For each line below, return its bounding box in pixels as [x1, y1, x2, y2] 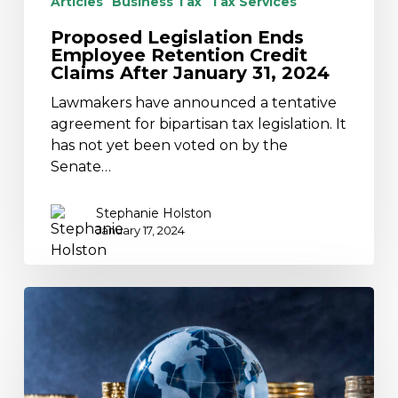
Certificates [22, 351, 103, 369]
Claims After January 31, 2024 [50, 61, 330, 84]
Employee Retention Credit [50, 44, 307, 66]
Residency [22, 330, 96, 347]
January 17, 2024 [95, 222, 185, 237]
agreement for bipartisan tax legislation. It [50, 115, 346, 132]
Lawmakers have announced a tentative [50, 93, 337, 111]
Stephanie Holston [95, 204, 211, 221]
